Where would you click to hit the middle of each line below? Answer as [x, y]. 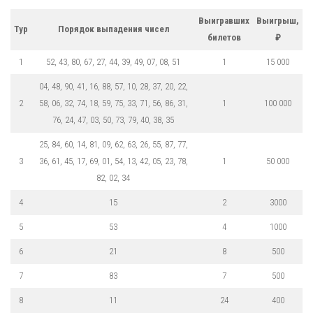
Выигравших [224, 20]
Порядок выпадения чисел [113, 29]
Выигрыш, [278, 20]
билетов [224, 37]
